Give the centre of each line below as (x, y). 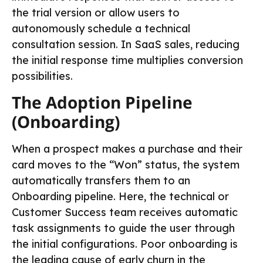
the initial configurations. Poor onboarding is (125, 244)
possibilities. (42, 76)
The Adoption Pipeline (102, 102)
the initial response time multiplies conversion (127, 60)
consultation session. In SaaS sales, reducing (126, 45)
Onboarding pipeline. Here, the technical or (120, 196)
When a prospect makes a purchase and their (127, 149)
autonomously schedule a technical (101, 29)
